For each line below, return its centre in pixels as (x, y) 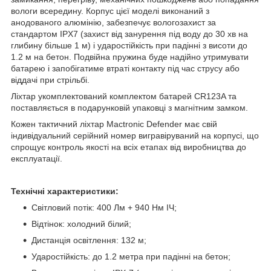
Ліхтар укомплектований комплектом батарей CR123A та (124, 96)
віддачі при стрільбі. (50, 80)
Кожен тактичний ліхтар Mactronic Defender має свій (114, 124)
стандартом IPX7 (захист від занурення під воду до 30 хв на (129, 34)
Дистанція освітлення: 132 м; (89, 240)
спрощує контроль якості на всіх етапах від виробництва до (129, 147)
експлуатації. (37, 158)
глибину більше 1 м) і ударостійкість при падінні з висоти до (129, 45)
